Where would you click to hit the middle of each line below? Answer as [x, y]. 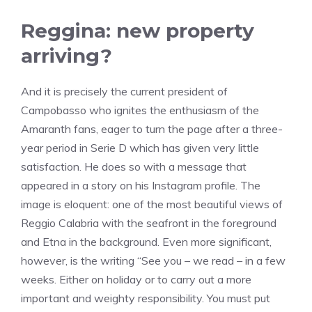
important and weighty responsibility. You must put [146, 298]
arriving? [67, 56]
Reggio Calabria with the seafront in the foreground [149, 223]
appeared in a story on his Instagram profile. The [141, 186]
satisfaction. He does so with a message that [134, 167]
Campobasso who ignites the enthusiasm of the [140, 110]
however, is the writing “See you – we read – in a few [153, 261]
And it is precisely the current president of [124, 92]
